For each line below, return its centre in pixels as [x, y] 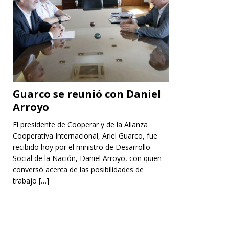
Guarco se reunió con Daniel [87, 94]
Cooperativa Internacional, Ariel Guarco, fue [85, 135]
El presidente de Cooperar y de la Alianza [80, 124]
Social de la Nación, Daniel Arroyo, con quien [87, 158]
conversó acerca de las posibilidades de [78, 169]
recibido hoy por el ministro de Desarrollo [82, 147]
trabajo [26, 180]
